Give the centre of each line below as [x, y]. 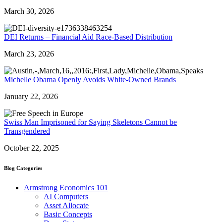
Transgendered [27, 131]
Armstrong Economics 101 [66, 187]
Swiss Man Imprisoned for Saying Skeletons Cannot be [90, 122]
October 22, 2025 [31, 148]
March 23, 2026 [29, 54]
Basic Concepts [68, 214]
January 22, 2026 [31, 96]
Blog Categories [23, 168]
